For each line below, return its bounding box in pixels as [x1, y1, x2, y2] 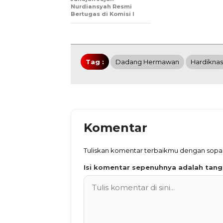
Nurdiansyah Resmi [71, 3, 132, 10]
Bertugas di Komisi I [71, 10, 134, 18]
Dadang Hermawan [115, 58, 179, 66]
